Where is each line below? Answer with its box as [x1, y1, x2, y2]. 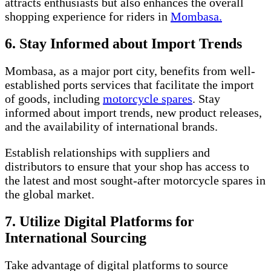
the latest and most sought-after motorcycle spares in [5, 173, 266, 187]
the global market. [5, 187, 94, 201]
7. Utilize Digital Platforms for [5, 213, 194, 229]
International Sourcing [5, 229, 146, 246]
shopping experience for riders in [5, 9, 171, 23]
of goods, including [5, 91, 103, 105]
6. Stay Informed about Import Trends [5, 35, 242, 51]
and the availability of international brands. [5, 119, 218, 133]
